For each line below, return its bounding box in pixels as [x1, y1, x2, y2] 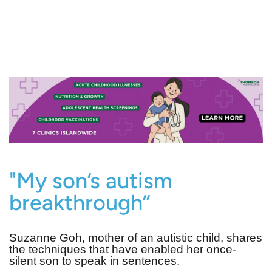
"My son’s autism [9, 167, 172, 194]
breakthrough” [9, 189, 151, 216]
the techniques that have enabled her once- [9, 242, 236, 256]
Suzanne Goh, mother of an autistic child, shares [9, 231, 262, 244]
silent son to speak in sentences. [9, 254, 180, 267]
